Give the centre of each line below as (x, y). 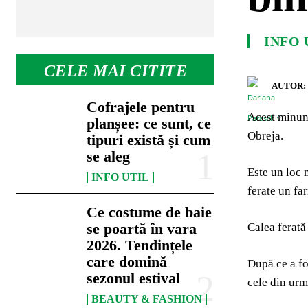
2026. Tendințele (140, 245)
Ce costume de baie (150, 212)
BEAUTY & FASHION (147, 299)
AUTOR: (289, 85)
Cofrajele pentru (141, 107)
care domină (127, 262)
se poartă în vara (142, 229)
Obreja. (265, 136)
